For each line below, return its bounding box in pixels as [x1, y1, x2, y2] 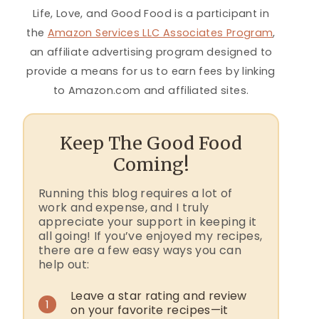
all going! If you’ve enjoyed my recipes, [38, 227, 263, 244]
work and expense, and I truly [38, 199, 209, 216]
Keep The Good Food [60, 131, 242, 155]
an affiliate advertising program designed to [29, 44, 273, 59]
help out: [38, 256, 90, 273]
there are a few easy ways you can [38, 241, 241, 258]
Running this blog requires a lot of [38, 184, 233, 202]
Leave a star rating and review [70, 287, 247, 304]
